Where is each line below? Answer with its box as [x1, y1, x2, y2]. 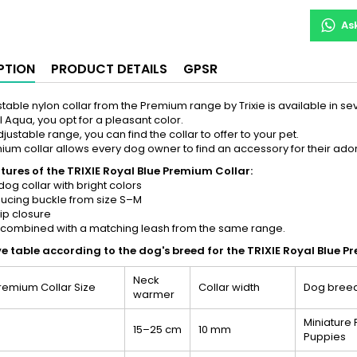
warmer [133, 286, 175, 302]
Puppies [304, 328, 346, 344]
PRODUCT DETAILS [51, 59, 167, 78]
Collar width [198, 279, 260, 295]
